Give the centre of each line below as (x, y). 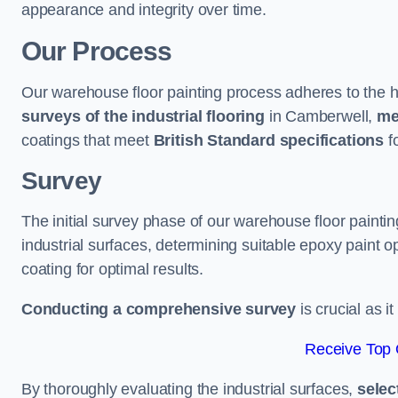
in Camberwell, (321, 116)
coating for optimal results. (112, 269)
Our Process (97, 51)
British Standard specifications (269, 140)
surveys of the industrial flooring (143, 116)
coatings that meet (88, 140)
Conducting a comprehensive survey (159, 309)
